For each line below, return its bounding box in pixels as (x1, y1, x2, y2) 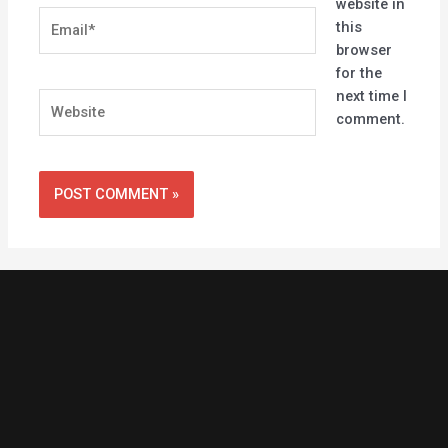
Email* (38, 7, 83, 26)
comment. (335, 110, 405, 129)
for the (335, 64, 382, 83)
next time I (335, 87, 407, 106)
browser (335, 41, 392, 60)
